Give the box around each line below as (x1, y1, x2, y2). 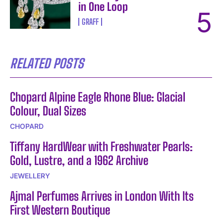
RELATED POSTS (10, 55, 84, 72)
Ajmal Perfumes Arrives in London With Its (10, 189, 194, 204)
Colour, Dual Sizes (10, 104, 86, 118)
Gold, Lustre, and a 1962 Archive (10, 153, 148, 168)
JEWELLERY (10, 171, 50, 180)
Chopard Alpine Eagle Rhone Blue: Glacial (10, 90, 185, 105)
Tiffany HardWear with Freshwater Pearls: (10, 139, 193, 154)
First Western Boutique (10, 203, 110, 218)
